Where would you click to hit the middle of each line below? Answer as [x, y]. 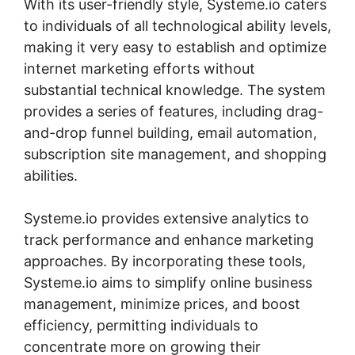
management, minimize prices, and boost [162, 303]
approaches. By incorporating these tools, [165, 261]
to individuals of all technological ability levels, [177, 25]
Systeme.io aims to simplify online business [168, 282]
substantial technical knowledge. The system [175, 90]
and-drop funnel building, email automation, [170, 132]
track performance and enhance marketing [169, 239]
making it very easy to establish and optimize [175, 47]
